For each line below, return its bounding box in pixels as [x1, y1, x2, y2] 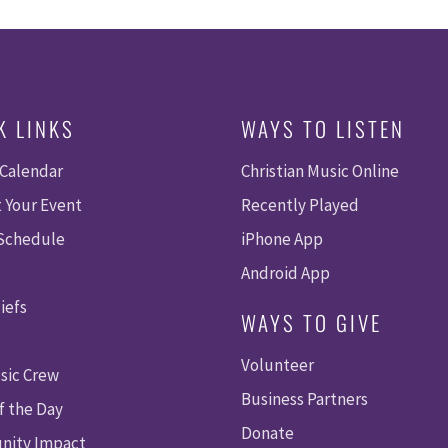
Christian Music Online [241, 159, 400, 182]
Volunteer [241, 353, 315, 376]
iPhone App [241, 227, 324, 250]
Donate [241, 421, 295, 444]
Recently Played [241, 193, 360, 216]
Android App [241, 261, 331, 284]
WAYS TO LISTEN [241, 112, 406, 144]
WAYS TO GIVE [241, 306, 383, 338]
